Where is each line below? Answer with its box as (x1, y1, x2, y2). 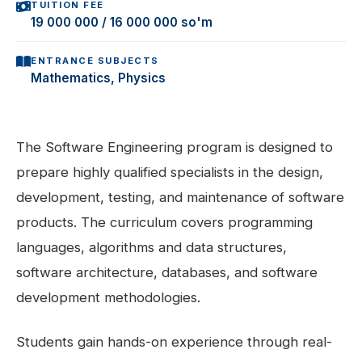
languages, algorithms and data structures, (16, 238, 287, 255)
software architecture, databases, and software (16, 263, 318, 280)
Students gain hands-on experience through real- (16, 333, 332, 350)
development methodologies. (16, 288, 200, 305)
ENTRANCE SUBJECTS (31, 55, 159, 67)
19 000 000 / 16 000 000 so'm (31, 14, 213, 30)
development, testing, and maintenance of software (16, 188, 344, 205)
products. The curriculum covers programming (16, 213, 313, 230)
